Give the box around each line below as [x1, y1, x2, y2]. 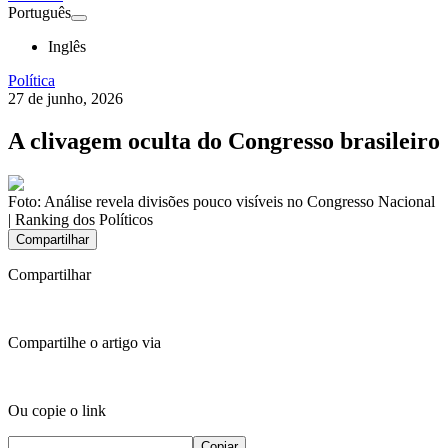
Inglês [48, 38, 86, 55]
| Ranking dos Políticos [8, 210, 153, 228]
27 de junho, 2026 [8, 90, 123, 107]
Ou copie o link [8, 401, 106, 419]
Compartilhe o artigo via [8, 333, 161, 351]
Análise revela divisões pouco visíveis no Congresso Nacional [44, 192, 435, 210]
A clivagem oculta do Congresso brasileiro [8, 127, 440, 154]
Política [8, 72, 55, 89]
